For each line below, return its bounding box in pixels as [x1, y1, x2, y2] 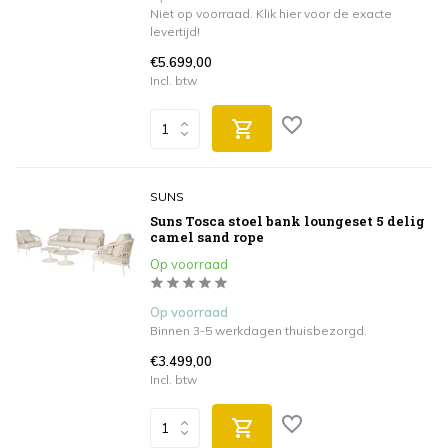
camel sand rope [150, 228, 264, 246]
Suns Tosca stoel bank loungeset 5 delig [150, 212, 425, 230]
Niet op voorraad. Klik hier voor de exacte [150, 6, 392, 21]
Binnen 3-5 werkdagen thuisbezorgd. [150, 323, 367, 338]
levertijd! [150, 24, 200, 39]
